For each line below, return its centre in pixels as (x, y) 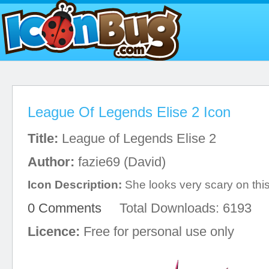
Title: (43, 138)
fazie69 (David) (120, 162)
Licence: (54, 231)
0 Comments (65, 208)
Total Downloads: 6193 (177, 208)
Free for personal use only (157, 231)
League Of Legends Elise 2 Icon (129, 112)
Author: (51, 162)
